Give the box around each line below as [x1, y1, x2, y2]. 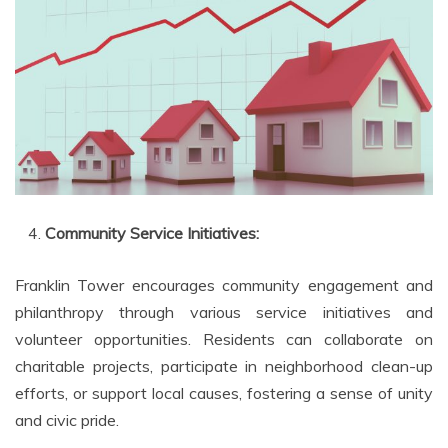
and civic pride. [15, 410, 119, 431]
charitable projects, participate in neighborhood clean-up [15, 356, 433, 377]
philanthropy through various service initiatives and [15, 302, 433, 323]
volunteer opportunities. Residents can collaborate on [15, 329, 433, 350]
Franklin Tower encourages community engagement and [15, 275, 433, 296]
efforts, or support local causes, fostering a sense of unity [15, 383, 433, 404]
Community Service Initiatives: [45, 223, 259, 244]
